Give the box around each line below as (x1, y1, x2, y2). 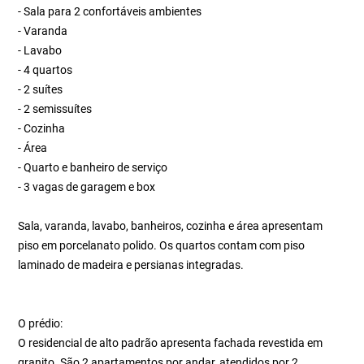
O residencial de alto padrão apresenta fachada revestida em (18, 336, 323, 349)
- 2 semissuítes (18, 102, 93, 115)
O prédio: (18, 317, 63, 330)
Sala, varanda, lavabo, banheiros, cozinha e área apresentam (18, 219, 323, 232)
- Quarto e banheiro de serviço (18, 161, 168, 174)
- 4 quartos (18, 63, 73, 76)
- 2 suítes (18, 83, 63, 96)
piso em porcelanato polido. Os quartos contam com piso (18, 239, 305, 252)
